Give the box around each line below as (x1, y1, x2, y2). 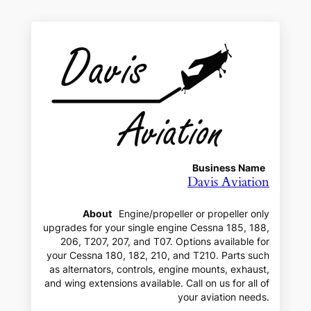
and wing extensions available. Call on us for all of (44, 278, 270, 289)
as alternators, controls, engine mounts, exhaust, (49, 264, 270, 276)
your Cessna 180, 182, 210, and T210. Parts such (47, 250, 270, 262)
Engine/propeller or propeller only (119, 208, 270, 220)
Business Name (192, 162, 266, 174)
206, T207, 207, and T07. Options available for (60, 236, 270, 248)
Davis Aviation (187, 173, 270, 191)
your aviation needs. (178, 292, 270, 303)
